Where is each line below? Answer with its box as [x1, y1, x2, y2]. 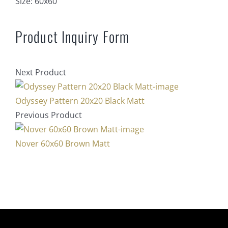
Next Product [15, 67, 66, 78]
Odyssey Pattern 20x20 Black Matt [15, 95, 145, 107]
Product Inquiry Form [15, 26, 129, 47]
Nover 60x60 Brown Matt [15, 138, 110, 150]
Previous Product [15, 109, 82, 121]
